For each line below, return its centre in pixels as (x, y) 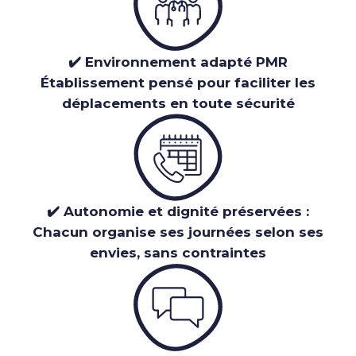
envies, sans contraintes (178, 253)
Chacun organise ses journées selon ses (178, 232)
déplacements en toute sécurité (178, 104)
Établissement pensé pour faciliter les (178, 83)
